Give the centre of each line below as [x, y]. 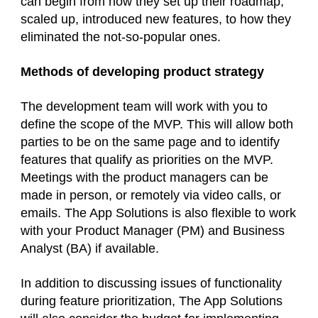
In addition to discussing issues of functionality [151, 283]
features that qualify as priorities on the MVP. [147, 160]
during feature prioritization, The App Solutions [152, 301]
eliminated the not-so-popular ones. [121, 37]
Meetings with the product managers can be [144, 177]
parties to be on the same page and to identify [150, 142]
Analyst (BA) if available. [90, 248]
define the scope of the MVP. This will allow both [157, 124]
